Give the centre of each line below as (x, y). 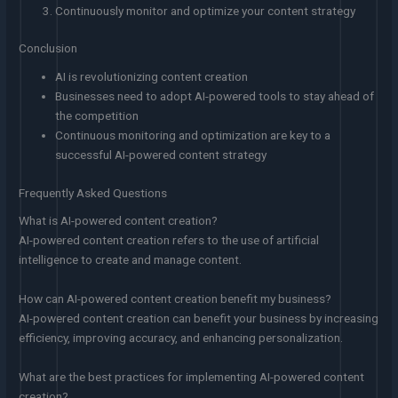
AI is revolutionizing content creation (152, 76)
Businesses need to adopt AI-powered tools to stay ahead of (215, 96)
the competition (97, 115)
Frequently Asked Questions (93, 192)
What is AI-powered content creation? (119, 221)
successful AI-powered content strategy (161, 155)
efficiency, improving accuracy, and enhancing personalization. (181, 337)
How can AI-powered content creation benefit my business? (175, 298)
